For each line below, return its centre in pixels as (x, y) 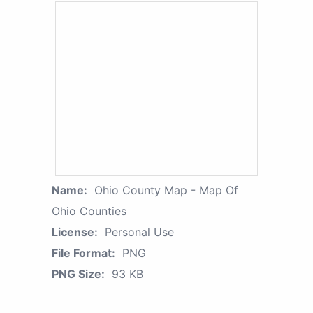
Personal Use (139, 232)
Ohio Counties (89, 211)
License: (75, 232)
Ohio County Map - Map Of (166, 190)
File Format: (83, 253)
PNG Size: (78, 274)
